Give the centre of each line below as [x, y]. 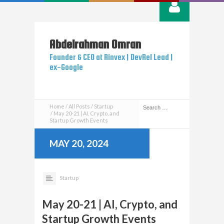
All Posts [79, 106]
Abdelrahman [79, 44]
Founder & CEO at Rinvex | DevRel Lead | [111, 57]
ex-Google [66, 67]
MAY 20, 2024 [79, 143]
